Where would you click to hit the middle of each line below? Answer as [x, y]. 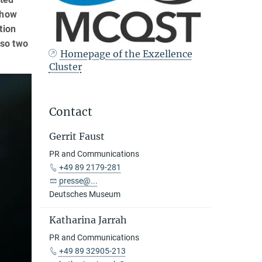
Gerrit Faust [77, 136]
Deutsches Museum [85, 194]
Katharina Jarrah [88, 220]
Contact [70, 111]
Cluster [65, 66]
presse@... [78, 180]
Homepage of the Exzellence [126, 54]
